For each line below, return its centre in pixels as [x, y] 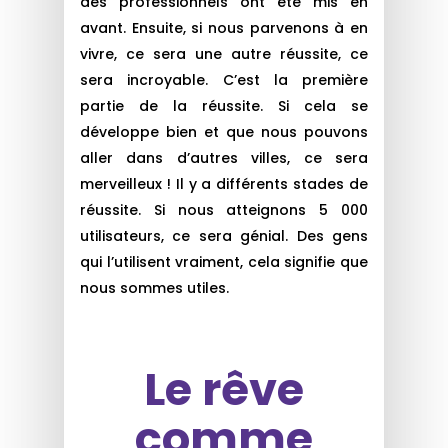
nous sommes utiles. [155, 288]
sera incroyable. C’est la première [224, 80]
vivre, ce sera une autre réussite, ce [224, 54]
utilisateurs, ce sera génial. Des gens [224, 236]
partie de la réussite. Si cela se [224, 106]
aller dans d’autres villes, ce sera [224, 158]
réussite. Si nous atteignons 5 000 [224, 210]
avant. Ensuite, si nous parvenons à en [224, 28]
